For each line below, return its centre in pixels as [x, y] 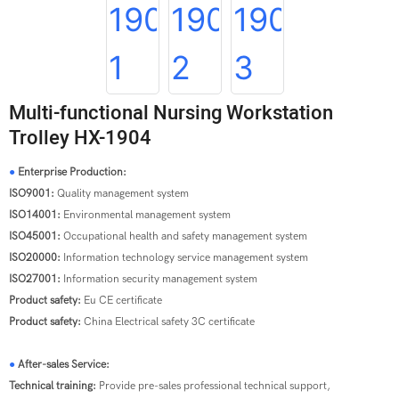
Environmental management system [146, 215]
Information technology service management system [186, 257]
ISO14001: [35, 215]
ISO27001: [35, 279]
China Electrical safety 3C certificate [169, 322]
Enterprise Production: [72, 172]
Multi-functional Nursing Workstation [171, 113]
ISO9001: [33, 193]
